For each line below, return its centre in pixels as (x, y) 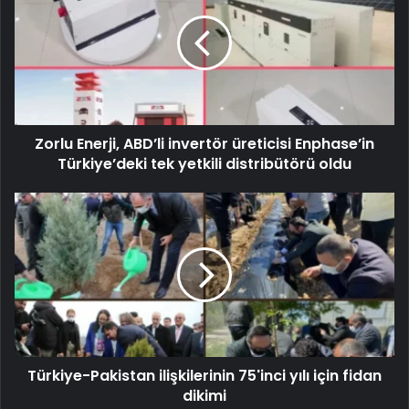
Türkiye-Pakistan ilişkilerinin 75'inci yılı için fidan (204, 375)
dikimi (204, 395)
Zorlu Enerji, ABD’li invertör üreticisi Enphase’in (204, 143)
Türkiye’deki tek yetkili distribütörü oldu (204, 163)
